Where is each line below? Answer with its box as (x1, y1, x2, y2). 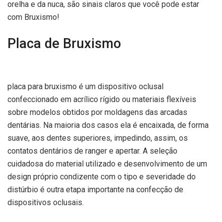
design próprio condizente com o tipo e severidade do (7, 171, 196, 181)
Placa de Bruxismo (7, 36, 121, 52)
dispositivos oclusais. (7, 197, 84, 207)
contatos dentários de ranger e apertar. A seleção (7, 146, 177, 156)
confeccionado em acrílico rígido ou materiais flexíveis (7, 94, 196, 104)
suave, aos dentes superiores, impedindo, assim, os (7, 133, 188, 143)
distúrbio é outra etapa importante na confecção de (7, 184, 183, 194)
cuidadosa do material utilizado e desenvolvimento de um (7, 159, 207, 168)
